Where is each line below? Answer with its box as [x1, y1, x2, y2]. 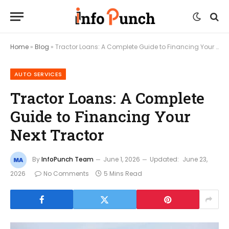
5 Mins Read [104, 169, 142, 178]
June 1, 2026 [103, 155, 140, 164]
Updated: [150, 155, 179, 164]
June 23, [182, 155, 208, 164]
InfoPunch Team [41, 155, 94, 164]
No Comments [43, 169, 89, 178]
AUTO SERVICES [14, 70, 62, 78]
